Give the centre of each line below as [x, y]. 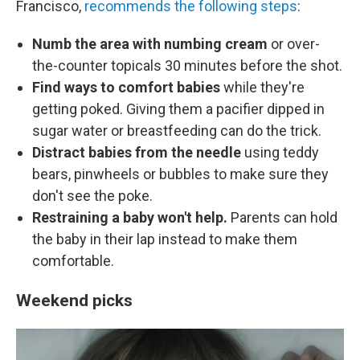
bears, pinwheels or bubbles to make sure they [180, 174]
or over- [295, 44]
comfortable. [75, 261]
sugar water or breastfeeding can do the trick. [177, 131]
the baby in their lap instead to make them [165, 239]
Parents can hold [284, 217]
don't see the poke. [92, 196]
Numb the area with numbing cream [151, 44]
